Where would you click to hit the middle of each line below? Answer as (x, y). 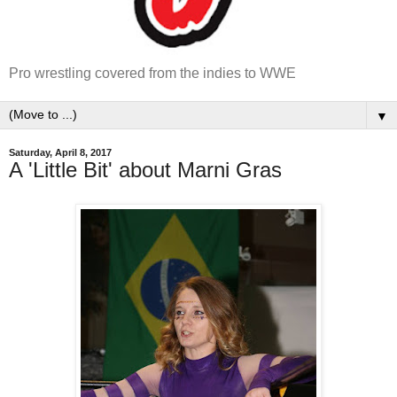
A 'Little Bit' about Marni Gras (145, 170)
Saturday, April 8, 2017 (60, 153)
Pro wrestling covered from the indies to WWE (152, 74)
